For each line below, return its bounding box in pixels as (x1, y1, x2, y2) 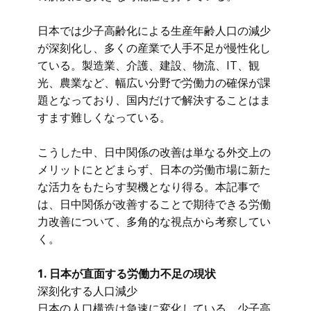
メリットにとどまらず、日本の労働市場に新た (37, 162, 271, 177)
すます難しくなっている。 (37, 110, 171, 125)
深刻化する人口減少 (37, 283, 137, 299)
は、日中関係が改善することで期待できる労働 (37, 196, 271, 212)
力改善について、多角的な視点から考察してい (37, 214, 271, 229)
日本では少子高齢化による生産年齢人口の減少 (37, 23, 271, 38)
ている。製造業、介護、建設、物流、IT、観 (37, 58, 260, 73)
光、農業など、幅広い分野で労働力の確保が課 (37, 75, 271, 90)
